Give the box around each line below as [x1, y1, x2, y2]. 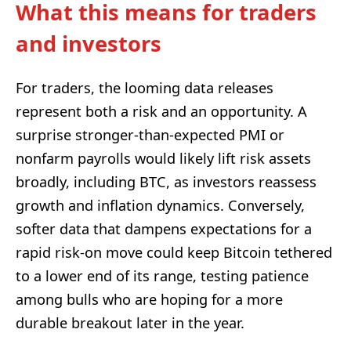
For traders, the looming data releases [16, 78, 273, 97]
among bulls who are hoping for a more [16, 289, 283, 309]
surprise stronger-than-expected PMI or [16, 125, 284, 144]
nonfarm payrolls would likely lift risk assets [16, 148, 311, 168]
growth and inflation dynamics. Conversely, [16, 195, 305, 215]
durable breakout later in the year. [16, 313, 244, 332]
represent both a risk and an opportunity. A [16, 101, 307, 121]
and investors [16, 29, 161, 59]
